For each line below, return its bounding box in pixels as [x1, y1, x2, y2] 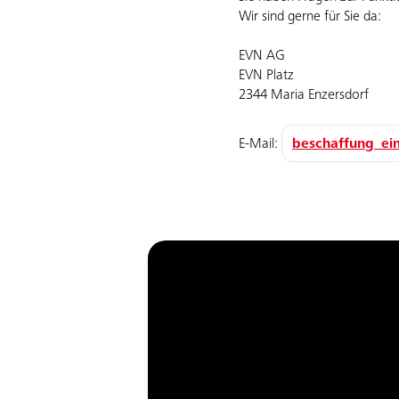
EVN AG [239, 49, 285, 63]
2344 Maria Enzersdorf [239, 88, 369, 102]
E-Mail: [239, 137, 281, 151]
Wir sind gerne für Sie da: [239, 10, 381, 24]
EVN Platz [239, 69, 294, 83]
